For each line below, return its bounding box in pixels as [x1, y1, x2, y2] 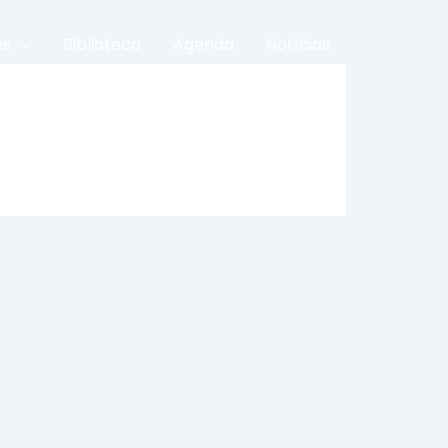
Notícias [266, 33, 330, 56]
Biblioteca [63, 33, 141, 56]
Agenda [173, 33, 234, 56]
